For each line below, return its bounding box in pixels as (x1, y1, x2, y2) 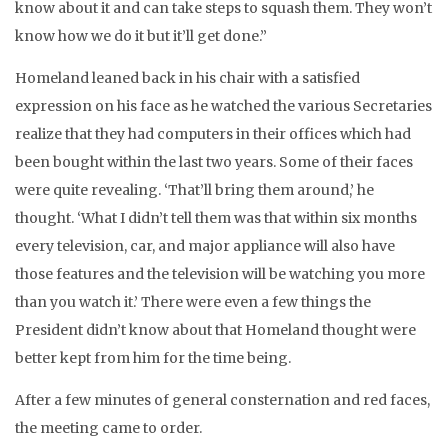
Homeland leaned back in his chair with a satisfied (15, 69, 360, 87)
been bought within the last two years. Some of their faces (15, 153, 413, 171)
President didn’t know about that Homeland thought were (15, 321, 416, 339)
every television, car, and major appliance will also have (15, 237, 395, 255)
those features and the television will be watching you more (15, 265, 425, 283)
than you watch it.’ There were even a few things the (15, 293, 371, 311)
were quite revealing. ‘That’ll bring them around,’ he (15, 181, 374, 199)
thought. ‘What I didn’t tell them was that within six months (15, 209, 417, 227)
